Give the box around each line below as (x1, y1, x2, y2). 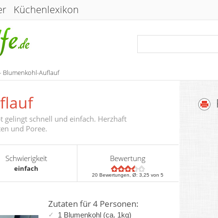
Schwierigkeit (5, 153, 47, 163)
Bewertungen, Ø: (98, 172, 140, 178)
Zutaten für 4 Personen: (48, 198, 139, 209)
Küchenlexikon (14, 3, 79, 16)
